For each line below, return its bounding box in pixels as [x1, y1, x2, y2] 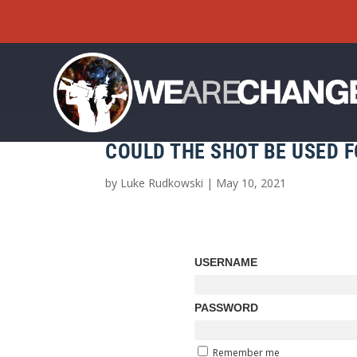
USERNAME [194, 255, 257, 269]
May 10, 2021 [216, 175, 286, 190]
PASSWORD [194, 300, 258, 314]
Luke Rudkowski [120, 175, 203, 190]
